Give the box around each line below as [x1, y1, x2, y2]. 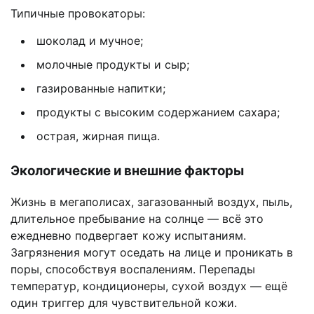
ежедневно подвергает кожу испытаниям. [11, 228, 246, 243]
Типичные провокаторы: [11, 6, 145, 20]
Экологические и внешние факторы [11, 162, 244, 179]
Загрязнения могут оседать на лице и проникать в [11, 245, 293, 260]
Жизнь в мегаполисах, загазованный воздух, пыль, [11, 195, 292, 210]
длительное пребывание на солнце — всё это [11, 212, 264, 226]
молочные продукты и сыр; [36, 57, 189, 71]
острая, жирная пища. [36, 128, 160, 143]
